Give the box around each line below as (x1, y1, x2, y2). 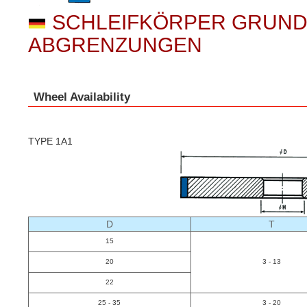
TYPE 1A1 (27, 135, 73, 147)
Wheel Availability (33, 90, 130, 103)
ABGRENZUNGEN (27, 33, 202, 56)
